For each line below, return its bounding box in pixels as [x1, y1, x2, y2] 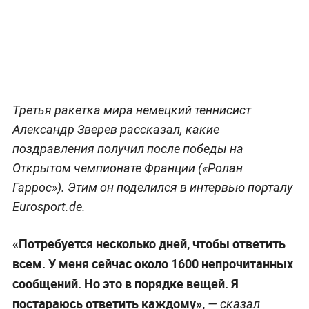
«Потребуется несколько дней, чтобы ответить [12, 235, 286, 252]
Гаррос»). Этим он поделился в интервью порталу [12, 179, 292, 195]
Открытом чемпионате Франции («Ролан [12, 160, 243, 175]
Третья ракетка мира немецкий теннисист [12, 102, 251, 117]
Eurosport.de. [12, 199, 86, 214]
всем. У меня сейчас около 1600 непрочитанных [12, 255, 293, 272]
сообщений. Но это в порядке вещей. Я [12, 275, 239, 292]
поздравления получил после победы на [12, 141, 243, 156]
